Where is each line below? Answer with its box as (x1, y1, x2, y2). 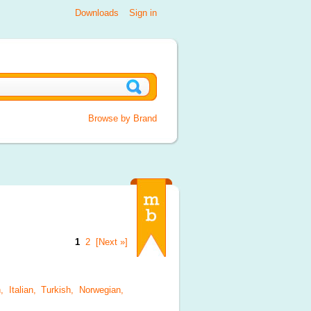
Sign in (129, 8, 157, 18)
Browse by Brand (88, 113, 157, 124)
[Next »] (96, 237, 128, 247)
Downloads (75, 8, 119, 18)
